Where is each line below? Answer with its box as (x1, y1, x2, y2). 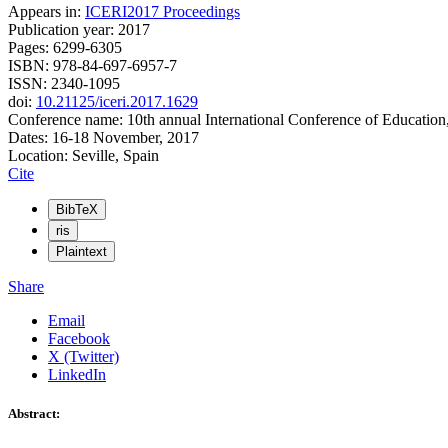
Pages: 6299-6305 (8, 39, 122, 57)
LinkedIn (48, 366, 106, 384)
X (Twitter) (48, 348, 119, 366)
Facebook (48, 330, 110, 348)
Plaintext (56, 244, 107, 260)
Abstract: (8, 406, 60, 422)
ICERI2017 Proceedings (85, 3, 240, 21)
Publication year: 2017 (8, 21, 150, 39)
